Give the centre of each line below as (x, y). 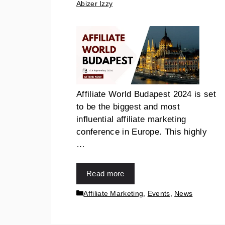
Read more (105, 174)
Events (159, 193)
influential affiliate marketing (131, 119)
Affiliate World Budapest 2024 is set (146, 94)
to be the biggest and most (128, 106)
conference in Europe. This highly (142, 132)
